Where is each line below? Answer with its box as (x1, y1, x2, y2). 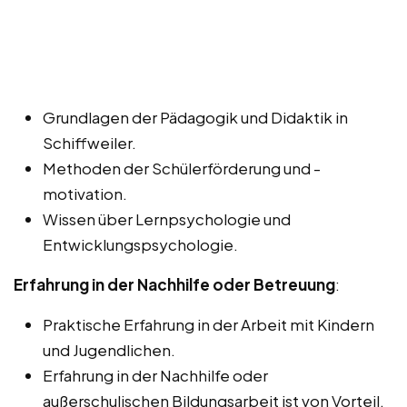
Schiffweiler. (43, 132, 136, 153)
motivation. (43, 183, 127, 203)
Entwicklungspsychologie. (43, 233, 238, 254)
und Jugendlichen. (43, 339, 175, 360)
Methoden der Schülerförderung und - (43, 157, 321, 178)
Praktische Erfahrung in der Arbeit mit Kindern (43, 313, 374, 334)
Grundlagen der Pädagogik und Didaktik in (43, 106, 348, 127)
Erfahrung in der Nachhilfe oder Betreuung (14, 273, 335, 294)
